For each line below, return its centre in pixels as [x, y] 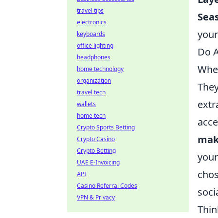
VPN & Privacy [96, 197]
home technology [100, 69]
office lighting [95, 45]
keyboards [91, 34]
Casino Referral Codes [107, 186]
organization [94, 81]
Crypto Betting [96, 151]
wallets [86, 104]
